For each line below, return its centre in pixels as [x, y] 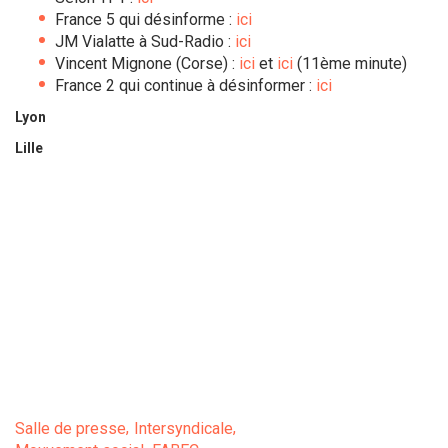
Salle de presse [70, 428]
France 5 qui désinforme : [145, 19]
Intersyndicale [183, 428]
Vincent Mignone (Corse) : [145, 63]
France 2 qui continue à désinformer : [185, 85]
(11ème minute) [350, 63]
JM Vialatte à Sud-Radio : [145, 41]
